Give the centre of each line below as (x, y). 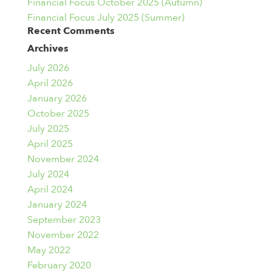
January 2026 (57, 98)
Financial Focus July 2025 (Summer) (106, 18)
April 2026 (50, 83)
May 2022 (49, 250)
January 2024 (57, 205)
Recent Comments (71, 31)
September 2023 (64, 220)
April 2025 (50, 144)
